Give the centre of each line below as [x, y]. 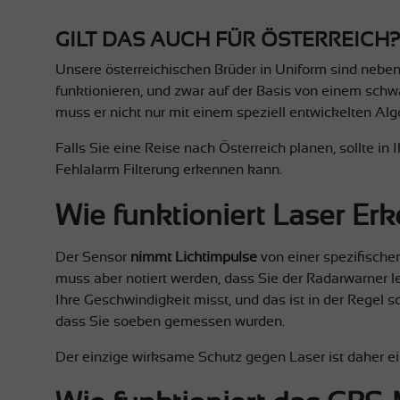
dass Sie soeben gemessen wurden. [170, 321]
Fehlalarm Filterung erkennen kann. [169, 169]
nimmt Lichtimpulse [194, 257]
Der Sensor [93, 257]
